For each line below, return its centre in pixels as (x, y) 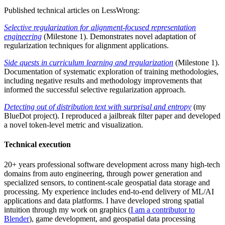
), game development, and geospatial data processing (112, 218)
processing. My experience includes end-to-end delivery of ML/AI (109, 191)
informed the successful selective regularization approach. (95, 90)
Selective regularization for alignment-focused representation (100, 28)
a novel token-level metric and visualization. (74, 125)
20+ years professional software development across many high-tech (112, 164)
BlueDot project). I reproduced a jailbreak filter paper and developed (112, 116)
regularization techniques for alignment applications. (86, 46)
